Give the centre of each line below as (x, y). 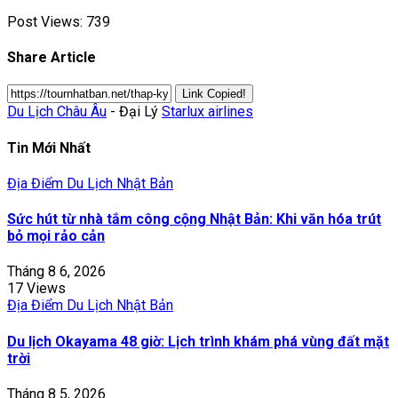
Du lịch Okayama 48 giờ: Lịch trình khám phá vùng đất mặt (198, 341)
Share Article (52, 58)
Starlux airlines (207, 112)
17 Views (36, 289)
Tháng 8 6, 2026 (56, 272)
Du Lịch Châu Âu (57, 112)
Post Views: (45, 21)
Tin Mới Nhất (49, 147)
